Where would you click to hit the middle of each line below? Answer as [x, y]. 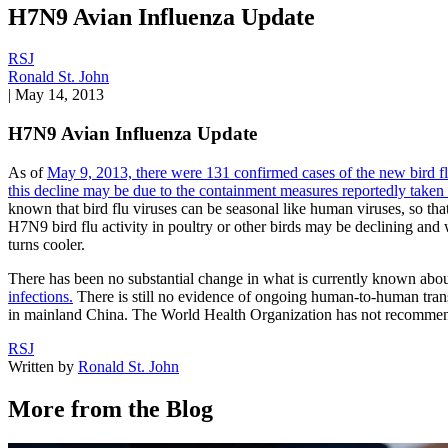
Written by [41, 366]
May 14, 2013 [59, 95]
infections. [40, 296]
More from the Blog [110, 408]
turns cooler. [46, 244]
